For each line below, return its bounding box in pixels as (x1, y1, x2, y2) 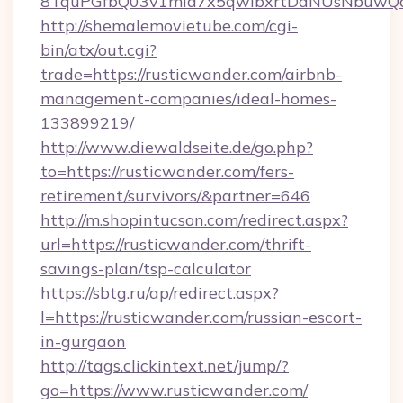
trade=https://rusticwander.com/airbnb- (40, 64, 342, 85)
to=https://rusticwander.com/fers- (40, 161, 294, 182)
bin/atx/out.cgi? (40, 40, 157, 60)
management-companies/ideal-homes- (40, 88, 336, 109)
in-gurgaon (40, 331, 126, 352)
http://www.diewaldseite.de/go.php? (40, 137, 313, 157)
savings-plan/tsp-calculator (40, 258, 251, 279)
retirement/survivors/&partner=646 (40, 185, 310, 206)
